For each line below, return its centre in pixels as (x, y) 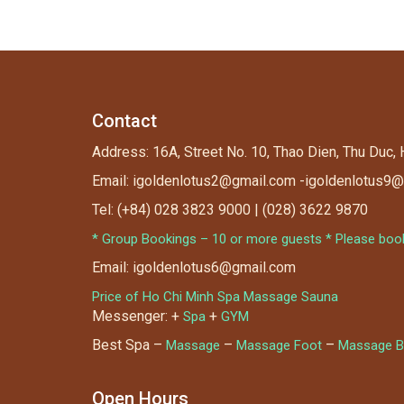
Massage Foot (279, 345)
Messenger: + (138, 316)
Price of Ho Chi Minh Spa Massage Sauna (215, 296)
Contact (124, 120)
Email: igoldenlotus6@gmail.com (194, 267)
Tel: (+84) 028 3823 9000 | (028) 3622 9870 (230, 209)
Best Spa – (129, 344)
